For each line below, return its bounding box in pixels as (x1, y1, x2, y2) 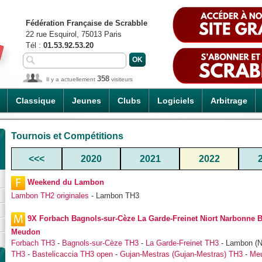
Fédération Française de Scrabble (26, 19, 147, 27)
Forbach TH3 (11, 239, 55, 248)
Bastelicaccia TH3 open (32, 250, 113, 259)
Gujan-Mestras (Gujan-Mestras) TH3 (120, 250, 243, 259)
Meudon (11, 227, 40, 237)
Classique (16, 96, 56, 105)
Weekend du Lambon (27, 178, 104, 187)
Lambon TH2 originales (11, 191, 89, 200)
